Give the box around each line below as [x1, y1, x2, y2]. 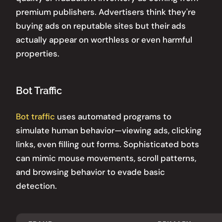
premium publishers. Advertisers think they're [16, 6, 196, 18]
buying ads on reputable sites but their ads [16, 20, 186, 32]
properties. [16, 48, 59, 59]
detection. [16, 180, 57, 192]
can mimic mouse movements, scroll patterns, [16, 153, 196, 164]
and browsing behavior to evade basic [16, 166, 165, 178]
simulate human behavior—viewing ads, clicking [16, 125, 202, 136]
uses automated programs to [55, 111, 171, 122]
